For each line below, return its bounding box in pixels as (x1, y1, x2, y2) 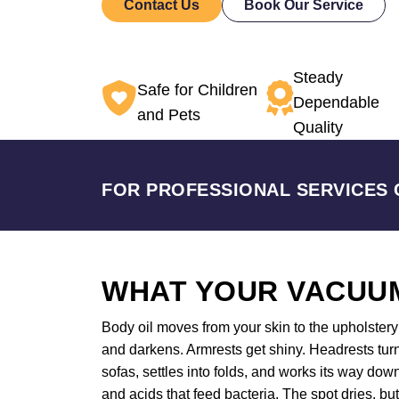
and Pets (137, 106, 200, 124)
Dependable (292, 94, 379, 111)
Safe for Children (137, 81, 257, 99)
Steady (292, 69, 343, 86)
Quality (292, 118, 343, 136)
